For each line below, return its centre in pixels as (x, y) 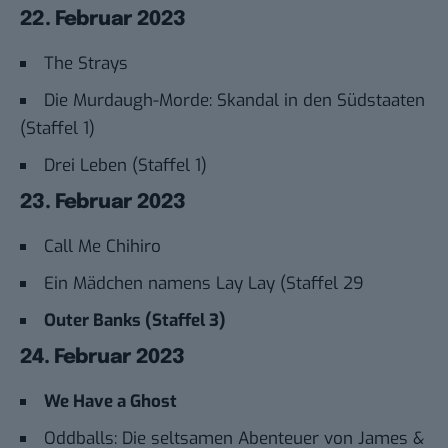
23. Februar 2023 (103, 202)
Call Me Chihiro (102, 246)
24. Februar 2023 (102, 357)
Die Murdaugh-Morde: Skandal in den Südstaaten (234, 100)
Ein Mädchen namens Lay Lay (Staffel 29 (204, 283)
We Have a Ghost (110, 402)
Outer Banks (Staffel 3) (135, 320)
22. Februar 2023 (103, 19)
